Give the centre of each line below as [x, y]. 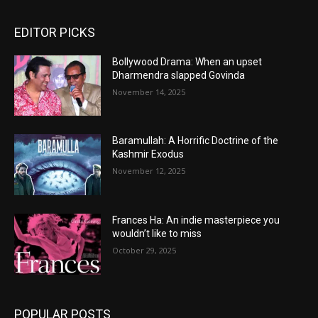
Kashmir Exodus [148, 154]
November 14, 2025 [149, 92]
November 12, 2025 [149, 171]
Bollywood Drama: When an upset [187, 61]
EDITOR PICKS [55, 32]
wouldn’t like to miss [157, 234]
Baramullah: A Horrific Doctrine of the [196, 141]
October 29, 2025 [144, 251]
